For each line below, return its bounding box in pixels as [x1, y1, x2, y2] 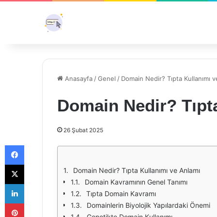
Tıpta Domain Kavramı [86, 189, 156, 198]
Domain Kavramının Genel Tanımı [85, 178, 187, 186]
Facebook [24, 141, 53, 149]
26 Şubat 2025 [63, 126, 103, 134]
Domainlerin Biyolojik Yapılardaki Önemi [87, 201, 210, 209]
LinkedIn [24, 180, 49, 187]
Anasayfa [63, 75, 93, 82]
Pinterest [24, 199, 51, 207]
